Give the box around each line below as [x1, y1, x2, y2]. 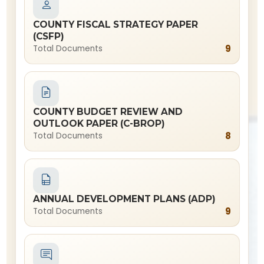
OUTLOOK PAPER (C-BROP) [33, 118, 166, 129]
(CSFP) [33, 31, 65, 42]
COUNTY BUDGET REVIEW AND [33, 106, 183, 117]
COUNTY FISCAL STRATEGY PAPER [33, 19, 199, 30]
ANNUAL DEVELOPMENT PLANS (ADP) [33, 193, 216, 204]
